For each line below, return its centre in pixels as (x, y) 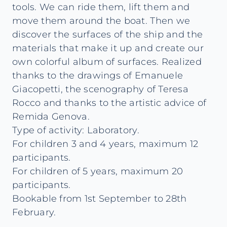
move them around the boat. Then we (101, 21)
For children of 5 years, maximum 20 (98, 171)
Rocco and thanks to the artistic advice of (109, 103)
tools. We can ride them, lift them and (101, 7)
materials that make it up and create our (108, 48)
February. (34, 212)
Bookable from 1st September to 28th (100, 199)
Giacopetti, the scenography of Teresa (100, 89)
